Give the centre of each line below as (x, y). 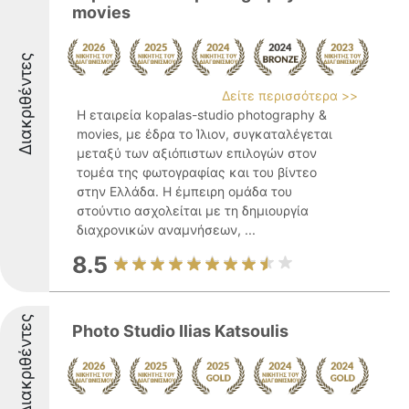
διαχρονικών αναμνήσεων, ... (166, 230)
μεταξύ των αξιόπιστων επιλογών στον (197, 153)
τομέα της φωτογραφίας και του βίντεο (197, 172)
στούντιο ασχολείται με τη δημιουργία (193, 210)
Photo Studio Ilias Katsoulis (180, 331)
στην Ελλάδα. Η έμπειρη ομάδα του (184, 191)
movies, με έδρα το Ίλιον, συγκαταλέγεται (204, 134)
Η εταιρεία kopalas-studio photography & (202, 115)
